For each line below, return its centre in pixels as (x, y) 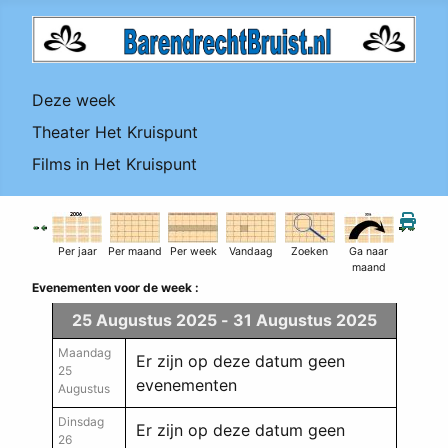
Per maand (135, 251)
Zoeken (309, 251)
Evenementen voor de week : (115, 287)
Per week (193, 251)
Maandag (84, 352)
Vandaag (251, 251)
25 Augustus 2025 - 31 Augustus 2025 (224, 319)
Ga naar (368, 251)
